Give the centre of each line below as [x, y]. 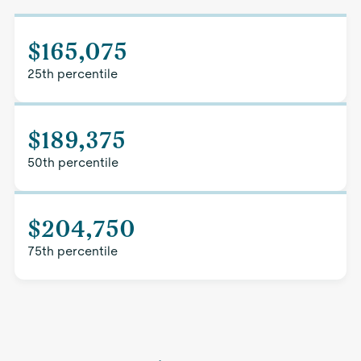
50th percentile [73, 162]
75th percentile [72, 251]
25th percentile [72, 74]
